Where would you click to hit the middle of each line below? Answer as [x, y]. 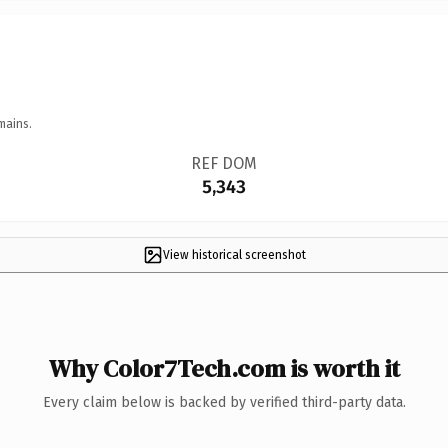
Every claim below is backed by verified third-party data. [224, 402]
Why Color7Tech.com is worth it [224, 368]
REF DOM [223, 163]
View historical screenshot [234, 254]
